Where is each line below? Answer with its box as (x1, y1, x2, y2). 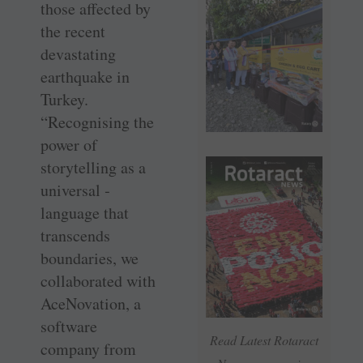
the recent (41, 20, 105, 43)
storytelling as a (41, 156, 146, 179)
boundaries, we (41, 247, 139, 270)
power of (41, 134, 97, 156)
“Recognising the (41, 111, 154, 134)
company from (41, 338, 136, 361)
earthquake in (41, 66, 130, 88)
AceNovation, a (41, 293, 141, 315)
